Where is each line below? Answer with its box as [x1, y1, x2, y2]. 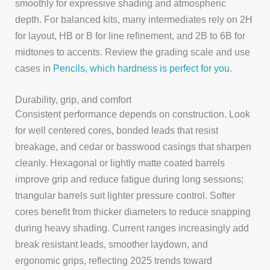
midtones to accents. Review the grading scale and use [15, 46, 251, 58]
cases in [15, 63, 54, 74]
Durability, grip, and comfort [15, 93, 132, 105]
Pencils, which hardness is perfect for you [53, 63, 230, 74]
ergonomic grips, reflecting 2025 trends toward [15, 254, 213, 266]
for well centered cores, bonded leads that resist [15, 124, 219, 136]
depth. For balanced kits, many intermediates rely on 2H [15, 14, 253, 25]
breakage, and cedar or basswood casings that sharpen [15, 140, 252, 152]
